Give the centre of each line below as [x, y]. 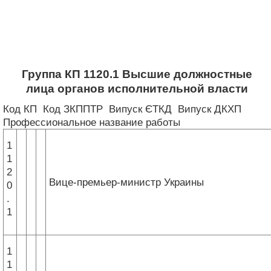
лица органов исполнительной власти [137, 89]
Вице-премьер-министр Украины [126, 182]
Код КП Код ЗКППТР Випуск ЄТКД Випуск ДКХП [124, 109]
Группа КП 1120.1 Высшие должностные [137, 74]
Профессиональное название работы [92, 122]
